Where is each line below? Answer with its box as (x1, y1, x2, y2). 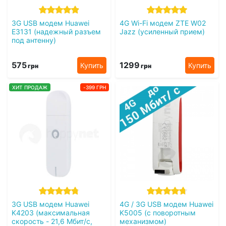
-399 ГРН (83, 84, 106, 91)
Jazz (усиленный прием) (120, 27, 205, 36)
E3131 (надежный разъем (12, 27, 101, 36)
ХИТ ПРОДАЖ (12, 84, 47, 91)
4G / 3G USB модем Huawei (120, 200, 213, 209)
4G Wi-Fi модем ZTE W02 (120, 19, 206, 28)
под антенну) (12, 36, 56, 45)
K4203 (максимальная (12, 208, 90, 217)
